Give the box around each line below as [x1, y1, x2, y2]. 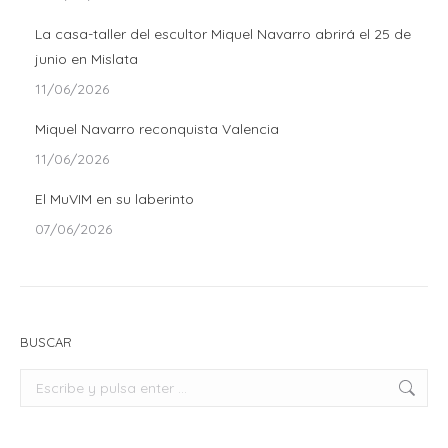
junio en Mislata [35, 50, 138, 68]
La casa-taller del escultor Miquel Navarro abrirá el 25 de [35, 25, 411, 43]
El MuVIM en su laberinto [35, 190, 194, 208]
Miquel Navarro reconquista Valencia [35, 120, 279, 138]
